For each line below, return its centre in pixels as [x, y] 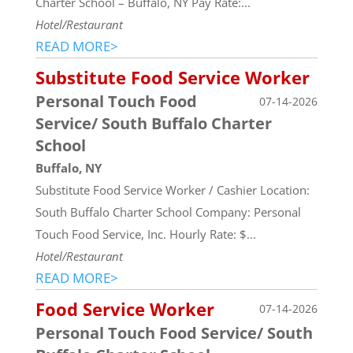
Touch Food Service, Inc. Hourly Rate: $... [145, 234]
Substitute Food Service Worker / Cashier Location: [172, 190]
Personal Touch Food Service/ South [174, 333]
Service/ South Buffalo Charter [153, 123]
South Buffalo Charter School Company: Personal [168, 212]
